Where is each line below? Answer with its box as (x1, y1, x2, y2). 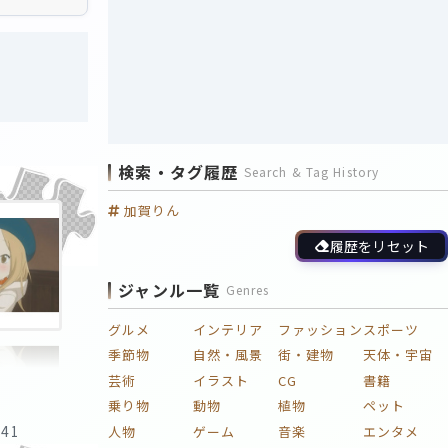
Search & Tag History (243, 163, 380, 181)
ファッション (278, 320, 363, 340)
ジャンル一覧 (118, 278, 221, 303)
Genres (225, 281, 270, 299)
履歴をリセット (330, 236, 429, 257)
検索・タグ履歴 (118, 160, 239, 185)
